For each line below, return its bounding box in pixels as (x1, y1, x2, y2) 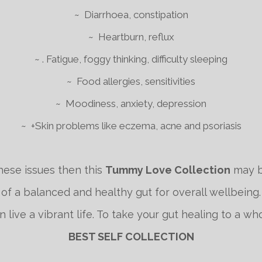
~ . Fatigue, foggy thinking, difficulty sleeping (35, 53, 227, 65)
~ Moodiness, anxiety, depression (56, 98, 206, 109)
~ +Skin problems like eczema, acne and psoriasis (20, 120, 242, 132)
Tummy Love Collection (105, 164, 230, 176)
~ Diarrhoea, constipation (74, 9, 188, 20)
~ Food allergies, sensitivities (67, 75, 195, 87)
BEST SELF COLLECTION (68, 230, 194, 243)
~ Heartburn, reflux (88, 31, 174, 43)
